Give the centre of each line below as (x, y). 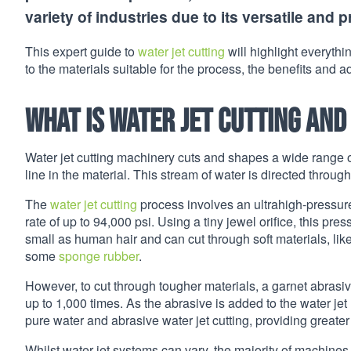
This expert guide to (81, 51)
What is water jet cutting (165, 120)
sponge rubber (99, 256)
